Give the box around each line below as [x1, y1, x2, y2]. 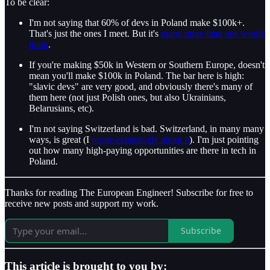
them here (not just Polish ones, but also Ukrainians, [29, 92, 226, 102]
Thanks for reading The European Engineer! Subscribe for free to [5, 187, 253, 198]
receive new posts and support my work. [5, 198, 159, 209]
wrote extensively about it [92, 134, 189, 145]
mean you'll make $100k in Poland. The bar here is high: [29, 70, 244, 81]
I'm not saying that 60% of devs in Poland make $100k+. [29, 17, 245, 28]
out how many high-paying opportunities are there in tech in [29, 145, 256, 155]
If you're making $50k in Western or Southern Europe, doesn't [29, 59, 265, 70]
